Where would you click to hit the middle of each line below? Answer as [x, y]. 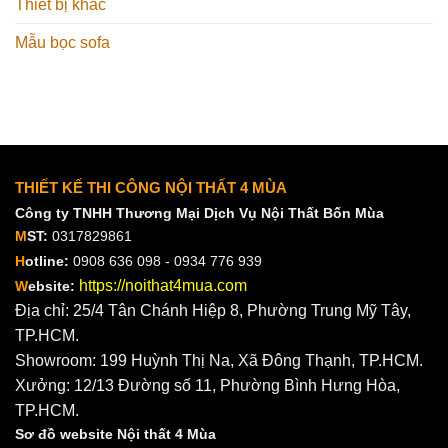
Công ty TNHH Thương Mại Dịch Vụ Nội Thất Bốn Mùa [199, 212]
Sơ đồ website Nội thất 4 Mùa [115, 433]
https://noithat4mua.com [163, 285]
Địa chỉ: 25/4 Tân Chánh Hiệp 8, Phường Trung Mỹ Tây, [213, 310]
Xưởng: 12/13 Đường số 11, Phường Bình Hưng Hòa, [207, 385]
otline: [47, 260]
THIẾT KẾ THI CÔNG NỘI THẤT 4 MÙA [151, 187]
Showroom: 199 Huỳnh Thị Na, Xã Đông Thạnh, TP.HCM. [219, 360]
